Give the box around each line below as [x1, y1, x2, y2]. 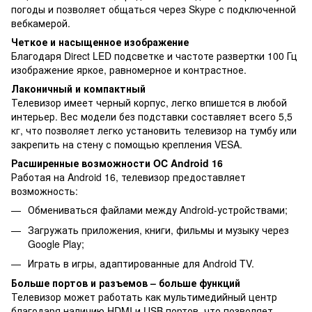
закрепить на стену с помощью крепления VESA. [11, 137, 242, 152]
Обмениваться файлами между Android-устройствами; [28, 203, 288, 217]
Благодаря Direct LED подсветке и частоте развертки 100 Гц [11, 49, 297, 63]
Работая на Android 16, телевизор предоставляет [11, 170, 246, 185]
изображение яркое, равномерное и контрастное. [11, 63, 247, 77]
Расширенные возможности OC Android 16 [11, 156, 223, 171]
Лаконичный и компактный [11, 81, 146, 96]
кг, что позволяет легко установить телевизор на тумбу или [11, 123, 297, 138]
